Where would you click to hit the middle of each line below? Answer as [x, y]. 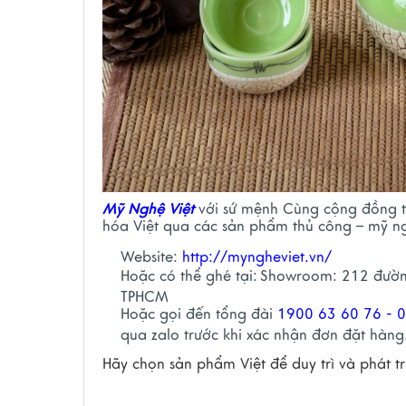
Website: [151, 258]
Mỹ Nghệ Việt [148, 210]
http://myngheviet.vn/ [257, 258]
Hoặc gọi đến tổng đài [199, 315]
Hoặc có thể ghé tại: [189, 277]
